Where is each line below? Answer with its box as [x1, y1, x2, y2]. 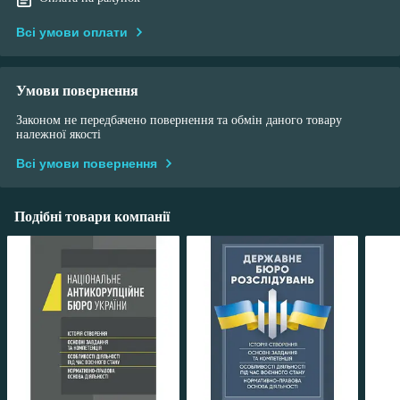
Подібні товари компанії [14, 209, 170, 225]
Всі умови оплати [16, 25, 128, 40]
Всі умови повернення [16, 156, 157, 171]
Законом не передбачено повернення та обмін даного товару [16, 113, 342, 128]
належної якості [16, 128, 101, 142]
